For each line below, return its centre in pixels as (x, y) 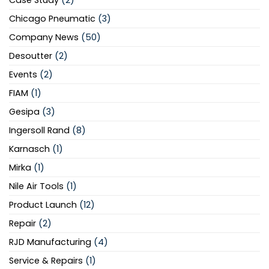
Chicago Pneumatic (52, 19)
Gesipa (24, 112)
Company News (44, 38)
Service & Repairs (46, 261)
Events (23, 75)
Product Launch (43, 205)
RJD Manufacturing (50, 242)
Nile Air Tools (36, 186)
